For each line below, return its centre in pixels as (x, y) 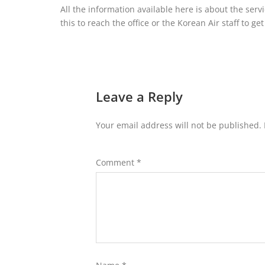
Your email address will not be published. (179, 125)
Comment (116, 162)
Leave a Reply (139, 96)
